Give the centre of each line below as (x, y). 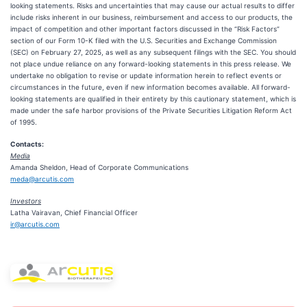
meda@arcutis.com (42, 179)
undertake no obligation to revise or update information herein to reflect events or (146, 75)
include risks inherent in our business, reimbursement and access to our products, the (151, 17)
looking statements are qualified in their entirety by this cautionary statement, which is (153, 99)
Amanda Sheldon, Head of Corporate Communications (99, 167)
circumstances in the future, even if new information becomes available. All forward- (150, 87)
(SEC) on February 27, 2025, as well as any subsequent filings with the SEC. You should (153, 52)
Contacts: (27, 144)
